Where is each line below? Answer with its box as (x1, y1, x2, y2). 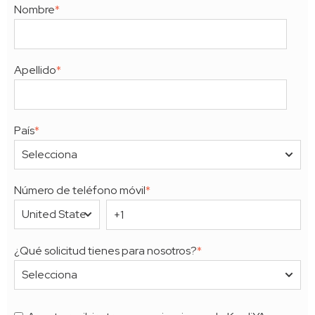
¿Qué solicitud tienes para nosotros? (14, 243, 197, 258)
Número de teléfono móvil (14, 182, 146, 198)
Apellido (14, 62, 56, 77)
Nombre (14, 1, 55, 17)
